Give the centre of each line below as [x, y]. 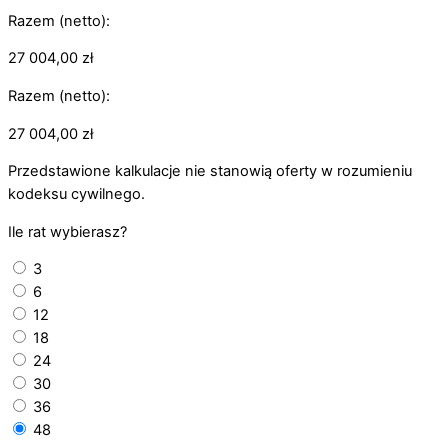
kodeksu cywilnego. [76, 194]
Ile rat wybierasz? [67, 231]
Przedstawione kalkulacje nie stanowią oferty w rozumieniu [210, 171]
